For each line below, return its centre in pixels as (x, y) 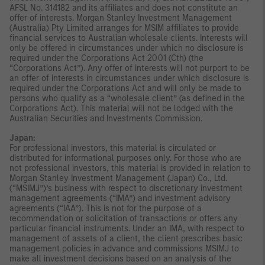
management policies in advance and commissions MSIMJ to (124, 248)
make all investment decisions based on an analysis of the (120, 258)
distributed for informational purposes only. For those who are (125, 158)
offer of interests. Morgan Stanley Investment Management (121, 18)
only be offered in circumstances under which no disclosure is (127, 48)
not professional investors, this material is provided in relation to (130, 168)
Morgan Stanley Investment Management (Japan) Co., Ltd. (118, 178)
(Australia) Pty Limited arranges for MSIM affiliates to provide (124, 28)
